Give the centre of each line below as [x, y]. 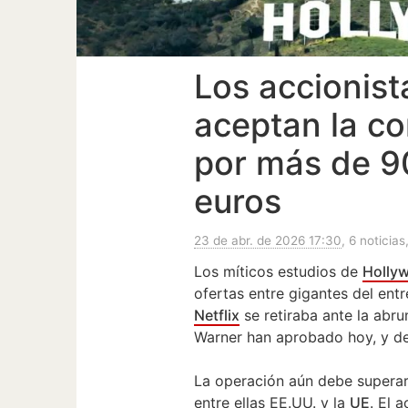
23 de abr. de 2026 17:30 [268, 240]
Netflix [217, 315]
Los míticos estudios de [279, 271]
